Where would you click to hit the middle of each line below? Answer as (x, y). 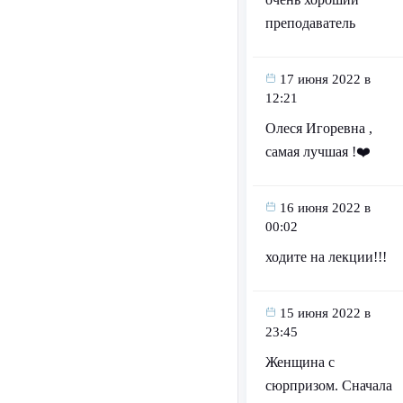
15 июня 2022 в (325, 313)
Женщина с (300, 363)
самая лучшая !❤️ (318, 152)
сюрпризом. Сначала (328, 386)
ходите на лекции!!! (326, 257)
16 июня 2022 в (325, 208)
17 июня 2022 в (325, 80)
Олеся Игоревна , (318, 129)
